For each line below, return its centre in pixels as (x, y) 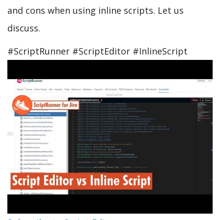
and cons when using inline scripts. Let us (96, 10)
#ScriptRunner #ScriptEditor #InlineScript (97, 51)
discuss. (24, 28)
